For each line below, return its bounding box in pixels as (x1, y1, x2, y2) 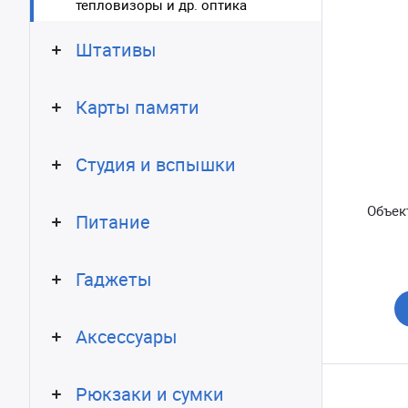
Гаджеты (76, 267, 152, 291)
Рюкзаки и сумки (76, 382, 224, 406)
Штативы (76, 37, 157, 62)
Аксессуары (76, 324, 178, 349)
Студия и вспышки (76, 152, 236, 177)
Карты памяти (76, 95, 199, 119)
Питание (76, 209, 150, 234)
